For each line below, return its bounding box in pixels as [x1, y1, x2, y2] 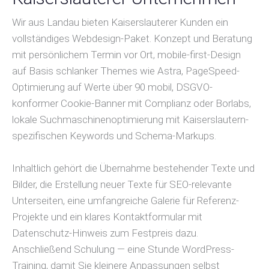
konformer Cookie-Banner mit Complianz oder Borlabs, [12, 97, 251, 109]
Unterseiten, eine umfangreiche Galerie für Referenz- [12, 195, 239, 207]
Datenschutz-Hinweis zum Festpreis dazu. [12, 227, 198, 240]
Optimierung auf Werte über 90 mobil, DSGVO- [12, 80, 213, 93]
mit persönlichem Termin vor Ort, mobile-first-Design [12, 48, 241, 61]
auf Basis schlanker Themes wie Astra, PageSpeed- [12, 64, 240, 77]
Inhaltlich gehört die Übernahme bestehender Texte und [12, 162, 255, 175]
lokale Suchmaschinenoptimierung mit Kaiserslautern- [12, 113, 249, 125]
